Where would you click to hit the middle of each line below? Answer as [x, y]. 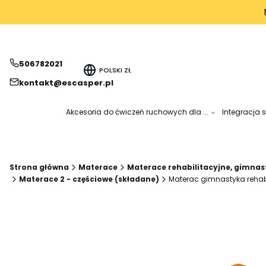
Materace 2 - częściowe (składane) [89, 179]
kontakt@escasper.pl [66, 83]
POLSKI [112, 70]
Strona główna [39, 167]
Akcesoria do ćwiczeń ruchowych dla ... [137, 112]
